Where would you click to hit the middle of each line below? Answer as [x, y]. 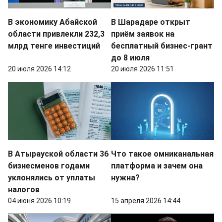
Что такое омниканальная [162, 154]
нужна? [125, 177]
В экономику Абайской [53, 22]
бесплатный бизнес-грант [162, 46]
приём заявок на [143, 34]
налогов [24, 189]
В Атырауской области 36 [58, 154]
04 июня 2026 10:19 [39, 200]
